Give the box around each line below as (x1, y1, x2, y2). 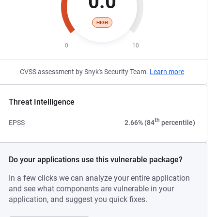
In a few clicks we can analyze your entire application (9, 173, 190, 183)
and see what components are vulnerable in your (9, 184, 174, 193)
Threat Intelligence (9, 97, 75, 107)
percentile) (159, 119, 195, 126)
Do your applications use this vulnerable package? (9, 155, 183, 164)
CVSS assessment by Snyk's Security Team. (20, 68, 150, 76)
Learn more (150, 68, 185, 76)
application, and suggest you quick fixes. (9, 195, 148, 204)
